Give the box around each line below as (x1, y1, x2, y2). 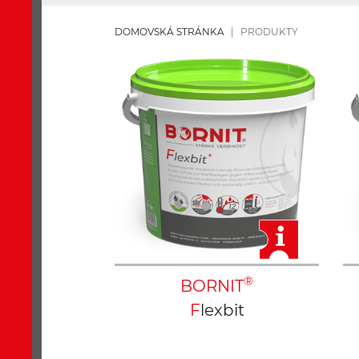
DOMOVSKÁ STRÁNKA (115, 25, 224, 38)
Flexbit (200, 300, 244, 320)
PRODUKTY (240, 25, 298, 38)
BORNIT (180, 276, 244, 296)
